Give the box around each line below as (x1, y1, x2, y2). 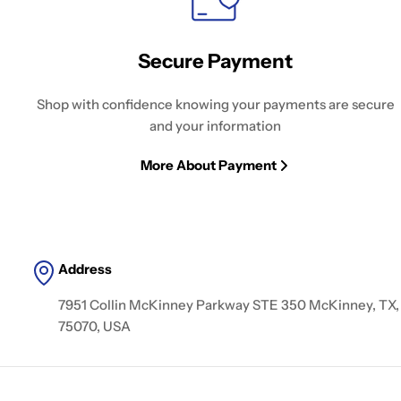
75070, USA (58, 318, 132, 335)
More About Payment (140, 157, 277, 174)
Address (58, 260, 113, 277)
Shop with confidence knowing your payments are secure (36, 96, 395, 113)
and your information (149, 117, 282, 134)
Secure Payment (138, 49, 294, 73)
